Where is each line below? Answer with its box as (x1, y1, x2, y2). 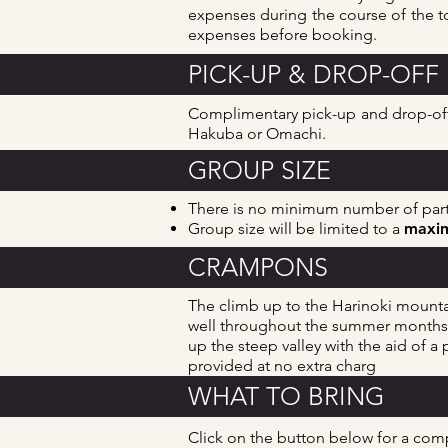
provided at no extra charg (188, 356, 376, 375)
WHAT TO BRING (188, 381, 384, 411)
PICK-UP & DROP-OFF (188, 59, 439, 89)
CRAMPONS (188, 252, 328, 282)
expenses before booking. (188, 25, 377, 44)
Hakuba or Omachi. (188, 124, 326, 143)
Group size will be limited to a (188, 219, 404, 238)
